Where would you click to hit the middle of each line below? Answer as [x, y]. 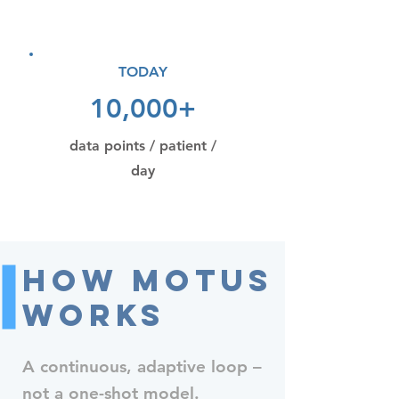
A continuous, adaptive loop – [142, 366]
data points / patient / [143, 146]
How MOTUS [148, 280]
